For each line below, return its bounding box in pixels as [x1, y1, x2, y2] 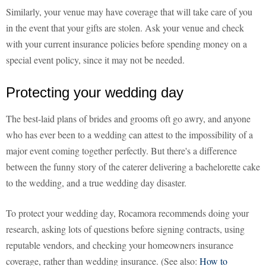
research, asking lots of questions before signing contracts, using [6, 223, 245, 236]
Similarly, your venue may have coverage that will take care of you [6, 5, 252, 18]
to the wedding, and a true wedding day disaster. [6, 176, 186, 189]
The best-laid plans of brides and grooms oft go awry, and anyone [6, 112, 251, 125]
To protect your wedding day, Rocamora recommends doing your [6, 207, 249, 220]
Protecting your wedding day [6, 84, 183, 101]
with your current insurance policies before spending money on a [6, 37, 247, 50]
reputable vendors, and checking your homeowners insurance [6, 239, 233, 252]
